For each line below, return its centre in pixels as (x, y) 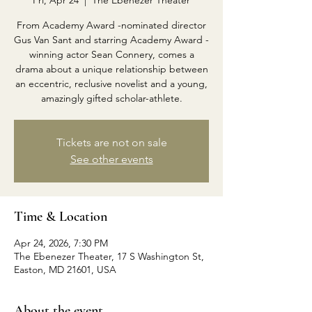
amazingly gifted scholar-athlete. (111, 98)
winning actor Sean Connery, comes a (111, 54)
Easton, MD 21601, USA (65, 270)
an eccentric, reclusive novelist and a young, (111, 84)
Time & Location (61, 217)
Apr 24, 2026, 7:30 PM (61, 243)
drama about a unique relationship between (111, 69)
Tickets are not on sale (111, 142)
